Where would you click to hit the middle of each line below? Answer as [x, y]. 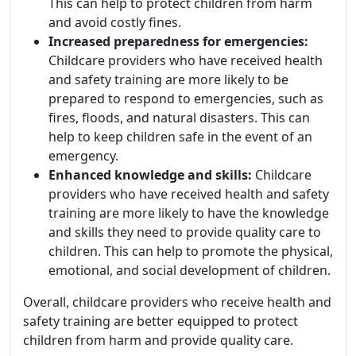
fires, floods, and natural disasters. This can [179, 117]
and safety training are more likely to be [168, 79]
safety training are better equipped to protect [161, 321]
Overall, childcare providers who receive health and [177, 302]
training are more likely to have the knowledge [189, 213]
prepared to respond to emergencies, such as [186, 98]
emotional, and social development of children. [190, 270]
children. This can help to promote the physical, [191, 251]
